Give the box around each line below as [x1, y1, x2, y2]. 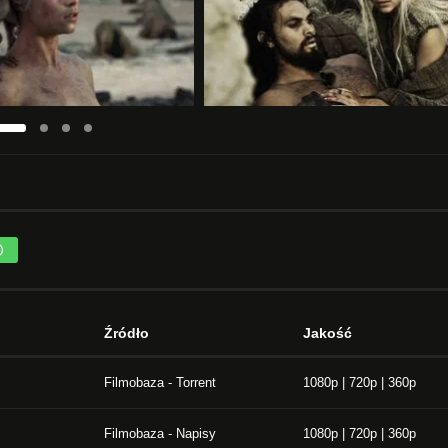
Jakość [303, 324, 352, 341]
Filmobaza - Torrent [104, 374, 216, 390]
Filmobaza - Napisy [104, 425, 216, 441]
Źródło [104, 324, 149, 341]
